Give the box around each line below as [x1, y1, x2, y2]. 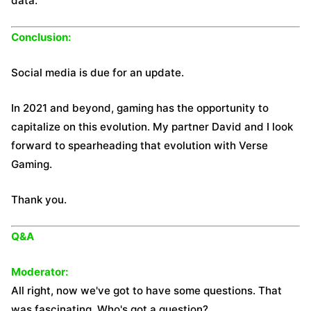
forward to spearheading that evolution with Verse [11, 139, 268, 152]
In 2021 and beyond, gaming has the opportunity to [11, 101, 269, 115]
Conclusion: [11, 31, 72, 44]
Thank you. [11, 193, 67, 206]
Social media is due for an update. [11, 66, 184, 79]
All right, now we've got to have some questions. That [11, 284, 282, 297]
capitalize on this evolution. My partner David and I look [11, 120, 293, 133]
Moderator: [11, 265, 69, 278]
